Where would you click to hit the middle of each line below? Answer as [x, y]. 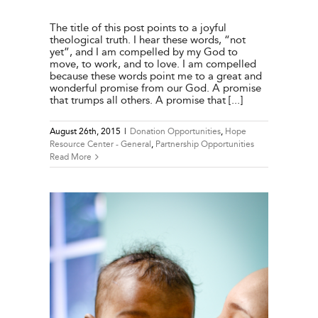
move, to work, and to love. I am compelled [153, 64]
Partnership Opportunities [205, 144]
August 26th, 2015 [85, 131]
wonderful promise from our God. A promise [155, 88]
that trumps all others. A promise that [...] [146, 100]
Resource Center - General [100, 144]
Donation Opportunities [175, 131]
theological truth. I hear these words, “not [148, 39]
